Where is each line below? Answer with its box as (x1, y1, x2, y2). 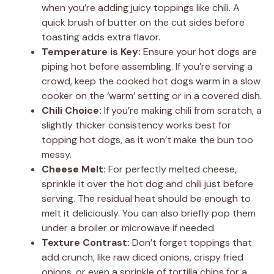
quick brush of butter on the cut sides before (42, 15, 245, 29)
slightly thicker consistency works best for (42, 118, 231, 131)
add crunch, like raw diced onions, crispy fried (42, 250, 243, 264)
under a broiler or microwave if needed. (42, 221, 216, 234)
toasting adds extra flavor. (42, 30, 160, 43)
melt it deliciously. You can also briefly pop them (42, 206, 256, 220)
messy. (42, 147, 72, 161)
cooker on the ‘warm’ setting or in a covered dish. (42, 89, 262, 102)
